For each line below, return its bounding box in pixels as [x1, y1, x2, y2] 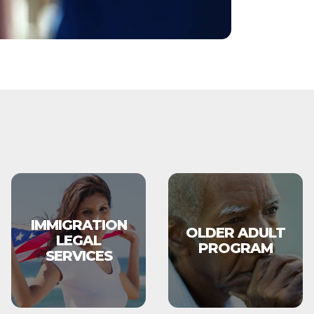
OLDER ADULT [186, 224, 285, 241]
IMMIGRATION [30, 217, 127, 233]
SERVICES [45, 247, 112, 264]
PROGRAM [198, 240, 273, 257]
